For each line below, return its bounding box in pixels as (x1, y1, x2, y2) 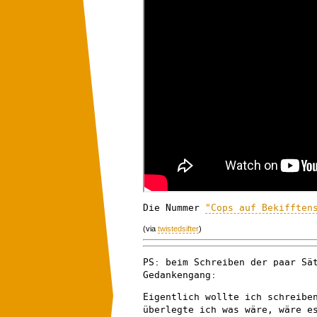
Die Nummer (143, 202, 205, 213)
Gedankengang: (143, 269, 217, 280)
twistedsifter (158, 224, 199, 234)
